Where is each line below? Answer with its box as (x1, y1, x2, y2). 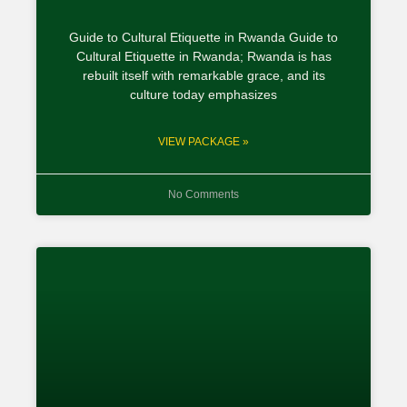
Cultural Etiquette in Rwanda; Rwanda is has (75, 48, 332, 64)
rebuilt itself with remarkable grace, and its (82, 67, 325, 83)
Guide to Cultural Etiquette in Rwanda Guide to (69, 29, 338, 45)
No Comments (168, 187, 239, 201)
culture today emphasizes (130, 86, 277, 102)
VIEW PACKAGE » (158, 134, 249, 148)
